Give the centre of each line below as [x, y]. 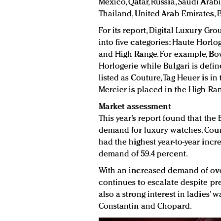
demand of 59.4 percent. [143, 154]
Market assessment [134, 107]
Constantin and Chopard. [145, 207]
